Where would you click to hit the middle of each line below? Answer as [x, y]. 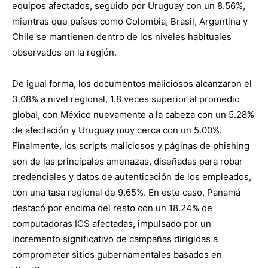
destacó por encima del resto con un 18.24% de [112, 208]
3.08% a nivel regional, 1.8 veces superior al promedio [126, 99]
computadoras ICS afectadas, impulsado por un [112, 223]
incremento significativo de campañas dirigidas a [115, 239]
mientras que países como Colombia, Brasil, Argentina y [130, 21]
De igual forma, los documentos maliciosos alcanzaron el [132, 83]
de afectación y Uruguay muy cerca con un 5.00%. [117, 130]
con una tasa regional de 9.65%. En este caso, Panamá [126, 192]
